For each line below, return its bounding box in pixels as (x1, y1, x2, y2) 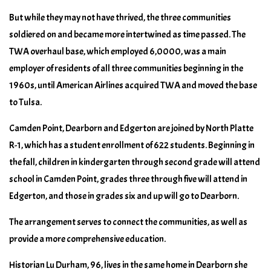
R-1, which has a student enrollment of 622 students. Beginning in (9, 139, 255, 151)
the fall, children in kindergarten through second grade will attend (9, 155, 260, 168)
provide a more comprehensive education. (9, 232, 166, 245)
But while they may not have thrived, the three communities (9, 11, 231, 24)
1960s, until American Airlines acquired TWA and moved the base (9, 79, 257, 91)
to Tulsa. (9, 96, 42, 108)
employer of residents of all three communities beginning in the (9, 62, 243, 74)
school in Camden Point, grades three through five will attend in (9, 172, 247, 185)
